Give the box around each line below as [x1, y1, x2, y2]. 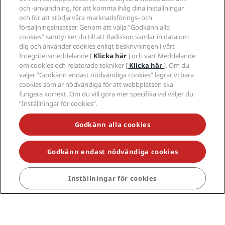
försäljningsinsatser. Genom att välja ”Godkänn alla [19, 23, 170, 32]
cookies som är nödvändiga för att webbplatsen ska [19, 80, 174, 89]
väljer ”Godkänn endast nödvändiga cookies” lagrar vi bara [19, 70, 194, 80]
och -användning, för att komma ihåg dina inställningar [19, 4, 184, 13]
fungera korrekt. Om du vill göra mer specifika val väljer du [19, 89, 194, 99]
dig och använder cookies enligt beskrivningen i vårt [19, 42, 175, 51]
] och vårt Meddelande [128, 51, 196, 61]
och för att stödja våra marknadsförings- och [19, 13, 153, 23]
